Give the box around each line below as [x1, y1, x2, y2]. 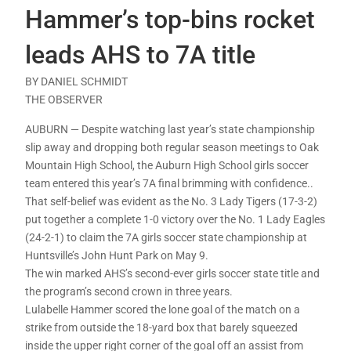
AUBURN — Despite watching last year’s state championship [25, 123, 316, 136]
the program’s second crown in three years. [25, 285, 233, 299]
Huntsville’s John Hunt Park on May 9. [25, 249, 209, 262]
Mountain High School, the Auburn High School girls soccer [25, 159, 309, 172]
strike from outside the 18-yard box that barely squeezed [25, 321, 299, 335]
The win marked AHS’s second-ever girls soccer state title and [25, 267, 320, 280]
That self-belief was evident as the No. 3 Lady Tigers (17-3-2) [25, 195, 318, 208]
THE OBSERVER [25, 93, 103, 107]
